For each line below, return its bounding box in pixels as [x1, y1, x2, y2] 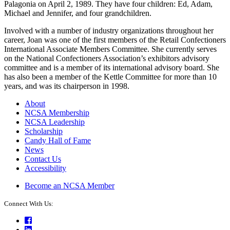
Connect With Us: [4, 199, 53, 207]
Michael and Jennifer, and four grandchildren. [4, 8, 151, 17]
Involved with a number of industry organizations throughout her [4, 26, 214, 35]
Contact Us [25, 154, 61, 163]
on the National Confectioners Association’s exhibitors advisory [4, 53, 209, 63]
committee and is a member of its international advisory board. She [4, 63, 219, 72]
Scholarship [25, 126, 63, 136]
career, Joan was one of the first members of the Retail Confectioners [4, 35, 226, 44]
